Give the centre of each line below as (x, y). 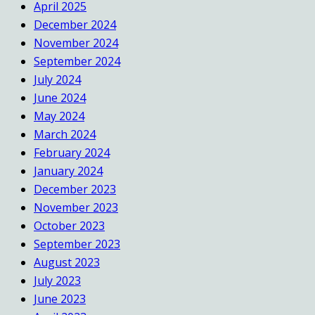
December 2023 (75, 189)
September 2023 (77, 244)
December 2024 (75, 24)
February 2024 (72, 152)
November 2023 (76, 207)
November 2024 (76, 43)
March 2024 (65, 134)
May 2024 (59, 116)
